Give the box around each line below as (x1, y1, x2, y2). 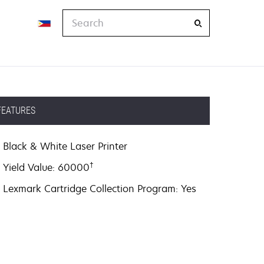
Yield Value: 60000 (3, 161, 90, 174)
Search (62, 9, 95, 22)
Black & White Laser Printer (3, 140, 128, 153)
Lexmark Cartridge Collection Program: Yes (3, 182, 197, 195)
